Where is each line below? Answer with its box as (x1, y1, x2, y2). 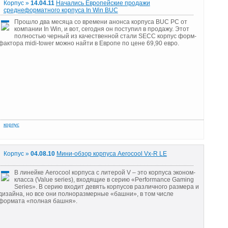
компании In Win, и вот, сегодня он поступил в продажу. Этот (14, 25, 189, 33)
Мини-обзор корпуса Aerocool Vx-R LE (56, 150, 167, 158)
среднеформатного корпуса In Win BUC (3, 7, 118, 14)
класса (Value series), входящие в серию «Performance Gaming (14, 176, 194, 183)
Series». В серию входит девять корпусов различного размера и (14, 183, 199, 190)
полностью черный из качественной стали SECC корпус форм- (14, 32, 196, 40)
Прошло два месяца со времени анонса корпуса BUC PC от (14, 18, 187, 25)
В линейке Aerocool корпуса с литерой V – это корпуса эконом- (14, 168, 195, 176)
